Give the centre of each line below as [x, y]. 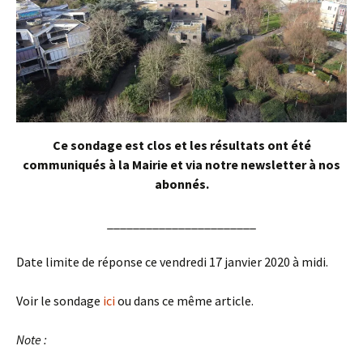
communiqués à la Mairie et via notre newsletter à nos [181, 165]
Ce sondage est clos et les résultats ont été [181, 145]
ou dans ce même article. [184, 301]
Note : [32, 340]
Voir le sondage [60, 301]
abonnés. [181, 184]
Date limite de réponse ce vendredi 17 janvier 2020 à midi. [172, 262]
